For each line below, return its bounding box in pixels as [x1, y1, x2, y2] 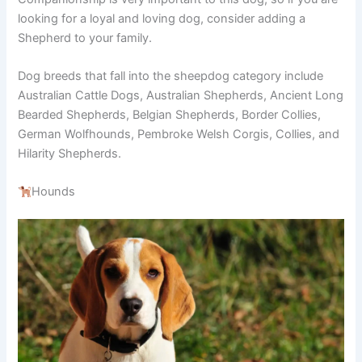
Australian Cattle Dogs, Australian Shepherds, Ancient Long [18, 87, 344, 103]
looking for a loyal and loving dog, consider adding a [18, 11, 306, 26]
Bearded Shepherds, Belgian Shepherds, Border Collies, [18, 107, 322, 122]
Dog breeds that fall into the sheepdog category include [18, 68, 324, 83]
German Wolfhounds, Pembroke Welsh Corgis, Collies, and [18, 126, 340, 141]
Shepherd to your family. [18, 30, 153, 45]
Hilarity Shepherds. [18, 145, 122, 161]
